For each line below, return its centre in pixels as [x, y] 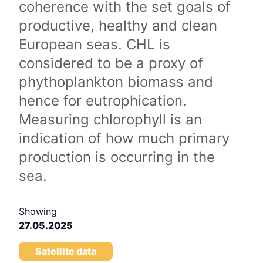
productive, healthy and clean [118, 26]
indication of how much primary [124, 138]
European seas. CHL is [95, 44]
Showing [38, 211]
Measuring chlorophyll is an [110, 119]
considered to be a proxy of [111, 63]
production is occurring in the [117, 157]
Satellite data [66, 251]
